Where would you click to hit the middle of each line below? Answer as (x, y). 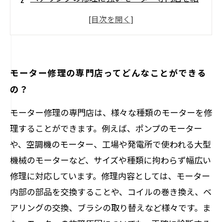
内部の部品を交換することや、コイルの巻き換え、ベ (111, 192)
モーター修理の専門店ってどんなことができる (108, 72)
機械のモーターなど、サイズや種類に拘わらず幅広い (111, 160)
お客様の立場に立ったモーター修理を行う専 (114, 65)
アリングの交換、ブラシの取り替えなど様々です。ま (111, 207)
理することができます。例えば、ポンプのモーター (106, 128)
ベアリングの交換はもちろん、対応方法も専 (114, 31)
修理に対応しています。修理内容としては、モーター (110, 176)
